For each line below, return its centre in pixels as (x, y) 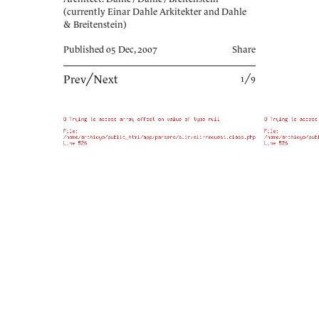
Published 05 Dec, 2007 (110, 49)
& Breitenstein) (95, 25)
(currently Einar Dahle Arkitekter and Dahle (155, 12)
